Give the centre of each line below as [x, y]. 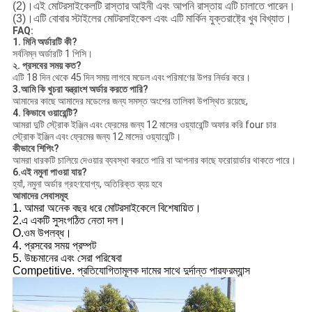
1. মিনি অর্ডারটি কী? [45, 42]
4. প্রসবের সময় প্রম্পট [54, 246]
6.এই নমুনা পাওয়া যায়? [49, 172]
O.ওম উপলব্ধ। [42, 233]
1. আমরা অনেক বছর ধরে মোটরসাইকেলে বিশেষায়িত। [107, 208]
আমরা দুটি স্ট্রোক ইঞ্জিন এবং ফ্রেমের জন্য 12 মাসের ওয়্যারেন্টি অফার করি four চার [144, 125]
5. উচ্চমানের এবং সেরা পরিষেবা [67, 258]
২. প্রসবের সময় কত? [47, 66]
